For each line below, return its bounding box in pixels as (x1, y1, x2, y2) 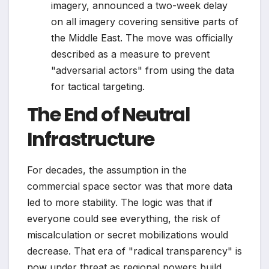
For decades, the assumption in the (27, 164, 187, 177)
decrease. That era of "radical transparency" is (27, 245, 242, 258)
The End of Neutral (27, 101, 190, 128)
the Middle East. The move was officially (51, 31, 233, 44)
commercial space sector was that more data (27, 180, 232, 193)
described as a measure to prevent (51, 47, 210, 60)
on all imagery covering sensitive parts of (51, 15, 238, 28)
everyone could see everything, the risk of (27, 213, 220, 225)
